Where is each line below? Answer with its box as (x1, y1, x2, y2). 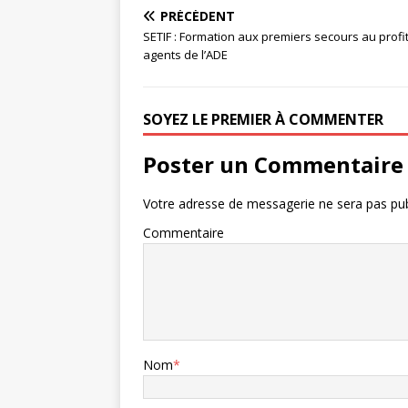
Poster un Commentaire (143, 149, 403, 179)
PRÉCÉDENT (160, 7, 235, 25)
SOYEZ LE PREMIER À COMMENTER (143, 109, 383, 129)
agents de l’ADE (143, 46, 228, 63)
